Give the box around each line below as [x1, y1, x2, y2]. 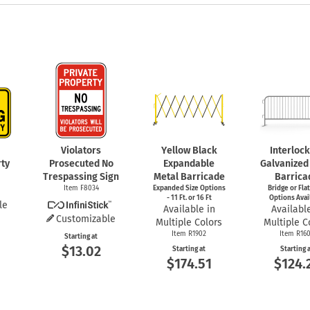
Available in [163, 203, 215, 215]
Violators [61, 144, 101, 156]
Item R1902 [172, 229, 206, 238]
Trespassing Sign [43, 170, 119, 183]
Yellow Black [161, 144, 217, 156]
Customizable [56, 212, 116, 225]
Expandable [163, 157, 215, 170]
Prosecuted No [48, 157, 113, 170]
